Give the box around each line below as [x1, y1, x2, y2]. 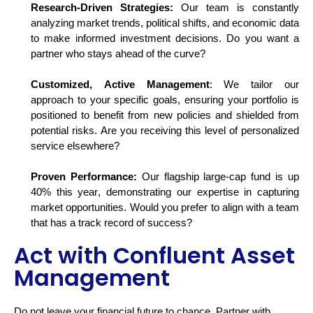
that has [31, 217, 70, 228]
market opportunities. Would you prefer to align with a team [31, 201, 299, 213]
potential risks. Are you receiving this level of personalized [31, 124, 299, 136]
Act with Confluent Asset [14, 239, 295, 271]
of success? [133, 217, 192, 228]
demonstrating [106, 186, 172, 198]
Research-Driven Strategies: [31, 1, 173, 13]
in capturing [238, 186, 300, 198]
